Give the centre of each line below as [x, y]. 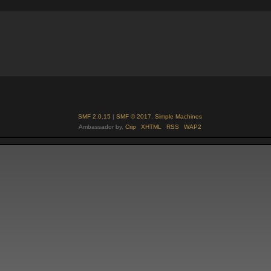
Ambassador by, [102, 127]
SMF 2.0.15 [94, 117]
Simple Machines [178, 117]
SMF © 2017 [134, 117]
